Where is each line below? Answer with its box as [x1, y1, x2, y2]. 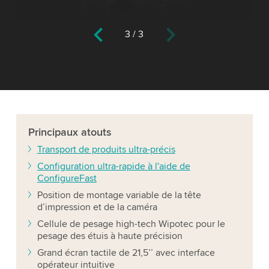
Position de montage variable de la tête [37, 189, 201, 202]
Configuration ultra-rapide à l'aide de [37, 160, 190, 173]
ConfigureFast [37, 172, 97, 185]
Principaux [28, 125, 81, 139]
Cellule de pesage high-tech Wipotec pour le [37, 218, 225, 231]
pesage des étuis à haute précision [37, 230, 183, 243]
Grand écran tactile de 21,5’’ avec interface [37, 247, 215, 259]
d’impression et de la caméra [37, 201, 157, 214]
